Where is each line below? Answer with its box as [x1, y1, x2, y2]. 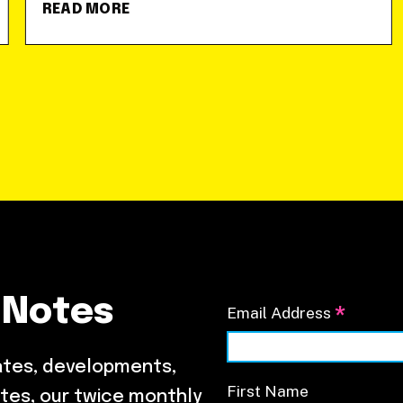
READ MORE [41, 2, 130, 17]
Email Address [227, 303, 335, 322]
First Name [227, 381, 309, 400]
